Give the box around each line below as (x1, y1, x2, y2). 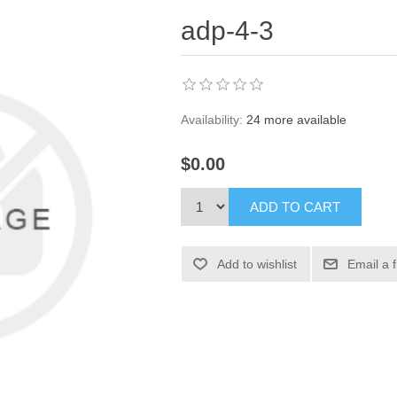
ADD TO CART (250, 199, 341, 215)
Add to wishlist (217, 257, 298, 272)
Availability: (181, 113, 244, 127)
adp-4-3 (181, 16, 275, 45)
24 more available (246, 113, 347, 127)
